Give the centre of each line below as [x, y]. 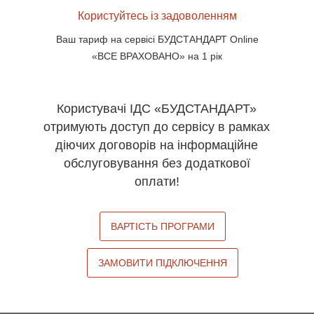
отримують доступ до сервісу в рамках [157, 127]
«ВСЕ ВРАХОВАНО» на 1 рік [157, 56]
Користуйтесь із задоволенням [157, 16]
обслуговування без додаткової [157, 163]
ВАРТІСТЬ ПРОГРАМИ [162, 226]
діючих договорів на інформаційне [157, 145]
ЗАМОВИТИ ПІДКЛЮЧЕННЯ [162, 263]
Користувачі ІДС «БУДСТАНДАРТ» [157, 109]
